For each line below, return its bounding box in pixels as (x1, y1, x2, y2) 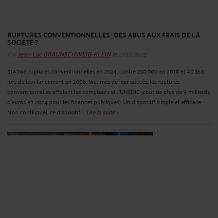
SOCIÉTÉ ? (7, 36, 38, 49)
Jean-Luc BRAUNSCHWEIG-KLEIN (18, 47, 110, 60)
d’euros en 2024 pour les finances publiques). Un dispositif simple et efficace (7, 96, 201, 107)
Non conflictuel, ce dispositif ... (7, 107, 86, 117)
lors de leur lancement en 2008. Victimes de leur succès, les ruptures (7, 76, 180, 87)
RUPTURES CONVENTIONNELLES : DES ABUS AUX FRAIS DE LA (7, 28, 200, 41)
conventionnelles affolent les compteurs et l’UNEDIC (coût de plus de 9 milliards (7, 86, 210, 97)
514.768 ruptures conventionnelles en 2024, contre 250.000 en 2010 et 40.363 (7, 66, 204, 76)
